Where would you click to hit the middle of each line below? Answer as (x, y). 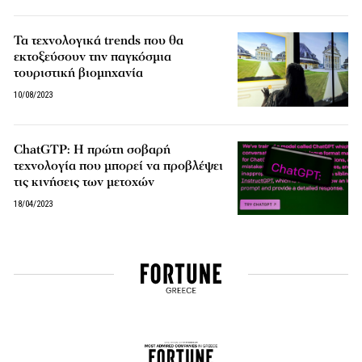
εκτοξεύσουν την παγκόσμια (93, 57)
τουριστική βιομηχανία (79, 73)
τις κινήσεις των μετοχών (84, 181)
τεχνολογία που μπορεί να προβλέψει (119, 165)
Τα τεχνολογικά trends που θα (99, 41)
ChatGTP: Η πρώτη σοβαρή (93, 149)
